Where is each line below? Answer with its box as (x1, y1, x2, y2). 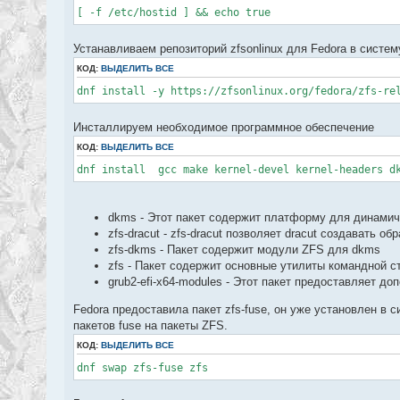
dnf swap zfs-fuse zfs (77, 361, 208, 374)
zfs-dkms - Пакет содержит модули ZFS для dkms (108, 242, 380, 256)
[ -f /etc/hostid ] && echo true (77, 5, 271, 19)
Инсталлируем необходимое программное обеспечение (73, 120, 374, 134)
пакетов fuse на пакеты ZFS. (73, 318, 228, 332)
